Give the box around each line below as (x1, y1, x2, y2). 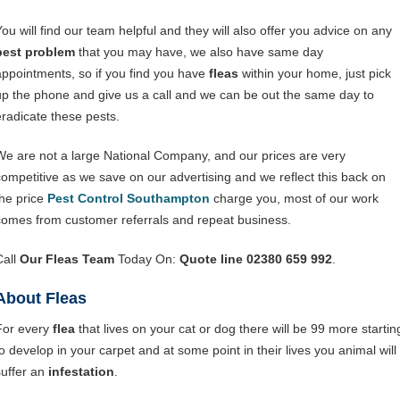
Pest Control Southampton (47, 191, 210, 205)
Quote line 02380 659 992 (179, 252, 332, 266)
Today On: (114, 252, 179, 266)
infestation (48, 364, 114, 379)
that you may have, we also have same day (75, 45, 323, 59)
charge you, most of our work (210, 191, 379, 205)
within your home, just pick (238, 66, 391, 80)
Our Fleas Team (20, 252, 114, 266)
